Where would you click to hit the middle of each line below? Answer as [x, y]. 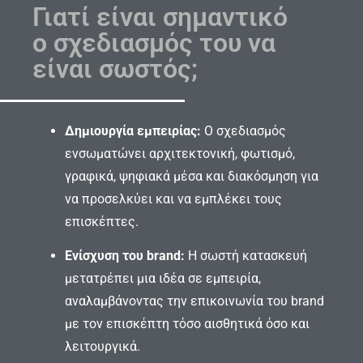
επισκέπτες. [102, 221]
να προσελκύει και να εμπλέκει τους [173, 199]
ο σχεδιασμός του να [154, 43]
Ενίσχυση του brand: [125, 255]
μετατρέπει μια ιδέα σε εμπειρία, [163, 278]
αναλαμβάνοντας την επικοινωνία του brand [194, 301]
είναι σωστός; [115, 68]
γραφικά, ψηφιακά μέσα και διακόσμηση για [192, 176]
